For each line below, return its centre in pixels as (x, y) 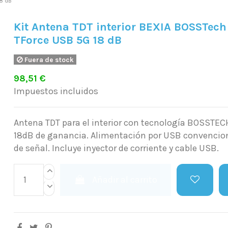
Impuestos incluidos (56, 91)
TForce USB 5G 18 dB (68, 40)
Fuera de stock (48, 60)
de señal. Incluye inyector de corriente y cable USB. (117, 148)
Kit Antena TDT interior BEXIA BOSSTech (120, 27)
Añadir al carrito (125, 179)
